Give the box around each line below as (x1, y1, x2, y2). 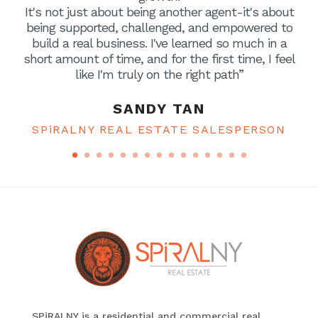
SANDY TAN (113, 100, 205, 118)
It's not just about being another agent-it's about (24, 4, 294, 20)
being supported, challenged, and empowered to (26, 20, 292, 35)
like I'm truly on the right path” (75, 67, 243, 82)
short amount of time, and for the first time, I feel (23, 51, 295, 67)
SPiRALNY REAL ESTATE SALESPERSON (32, 123, 286, 137)
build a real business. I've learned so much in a (31, 35, 287, 51)
